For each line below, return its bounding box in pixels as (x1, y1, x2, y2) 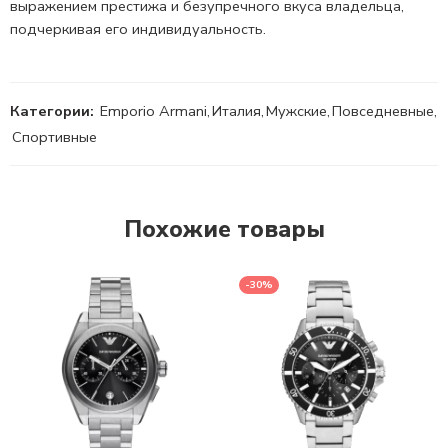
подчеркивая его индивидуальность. (10, 19, 266, 40)
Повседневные (332, 101, 434, 122)
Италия (212, 101, 261, 122)
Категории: (10, 101, 94, 122)
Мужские (266, 101, 327, 122)
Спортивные (12, 127, 97, 148)
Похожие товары (123, 214, 325, 246)
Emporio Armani (100, 101, 207, 122)
